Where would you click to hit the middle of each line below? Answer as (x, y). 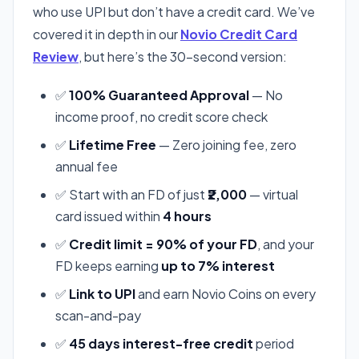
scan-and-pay (98, 315)
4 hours (187, 216)
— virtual (272, 194)
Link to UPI (102, 293)
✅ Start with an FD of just (131, 194)
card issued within (109, 216)
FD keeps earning (108, 265)
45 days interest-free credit (161, 343)
